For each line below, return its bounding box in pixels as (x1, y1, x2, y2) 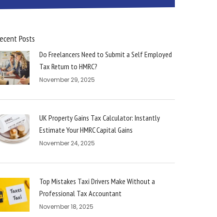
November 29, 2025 (39, 76, 95, 84)
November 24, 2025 (39, 139, 95, 147)
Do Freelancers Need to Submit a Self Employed (39, 49, 172, 59)
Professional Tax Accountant (39, 188, 122, 198)
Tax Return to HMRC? (39, 62, 97, 71)
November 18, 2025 (39, 202, 93, 211)
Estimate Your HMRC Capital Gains (39, 125, 133, 135)
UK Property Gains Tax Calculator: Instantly (39, 113, 160, 123)
